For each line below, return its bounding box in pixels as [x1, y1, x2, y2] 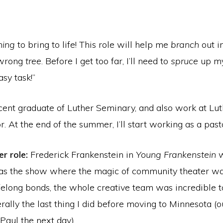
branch [171, 39, 199, 51]
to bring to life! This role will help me [15, 39, 171, 51]
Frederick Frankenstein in [28, 149, 136, 161]
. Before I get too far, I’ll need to [41, 55, 171, 67]
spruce [171, 55, 198, 67]
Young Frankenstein [136, 149, 216, 161]
